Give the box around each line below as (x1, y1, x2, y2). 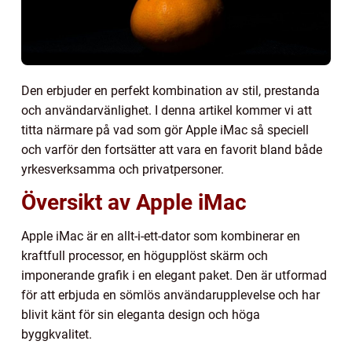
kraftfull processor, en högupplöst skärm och (21, 247, 268, 263)
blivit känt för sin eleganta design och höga (21, 306, 260, 322)
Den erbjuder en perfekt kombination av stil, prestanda (21, 82, 320, 98)
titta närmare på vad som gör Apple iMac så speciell (21, 122, 309, 137)
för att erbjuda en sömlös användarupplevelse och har (21, 287, 320, 302)
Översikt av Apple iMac (21, 189, 247, 215)
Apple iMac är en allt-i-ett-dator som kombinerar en (21, 228, 300, 244)
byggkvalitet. (21, 326, 92, 342)
